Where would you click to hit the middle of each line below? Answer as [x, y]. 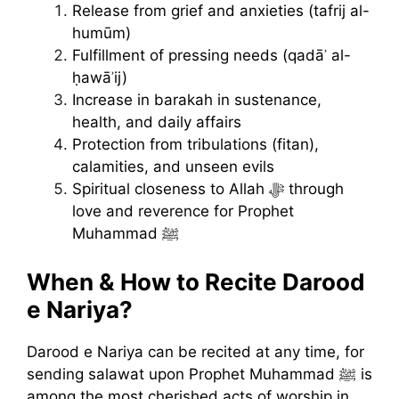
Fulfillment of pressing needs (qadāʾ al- [212, 56]
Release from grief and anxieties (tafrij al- [221, 11]
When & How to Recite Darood [196, 281]
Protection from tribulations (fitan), [195, 145]
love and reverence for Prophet [183, 212]
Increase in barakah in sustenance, [197, 100]
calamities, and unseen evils [173, 167]
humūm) [102, 33]
